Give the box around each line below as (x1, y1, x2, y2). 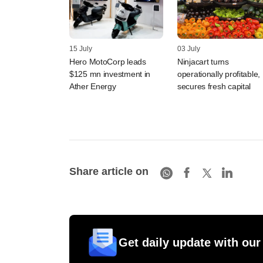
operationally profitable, (177, 69, 261, 79)
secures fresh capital (177, 81, 251, 91)
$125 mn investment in (69, 69, 151, 79)
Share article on (69, 166, 149, 178)
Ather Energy (69, 81, 116, 91)
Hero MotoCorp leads (69, 56, 146, 66)
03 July (177, 44, 200, 53)
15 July (69, 44, 92, 53)
